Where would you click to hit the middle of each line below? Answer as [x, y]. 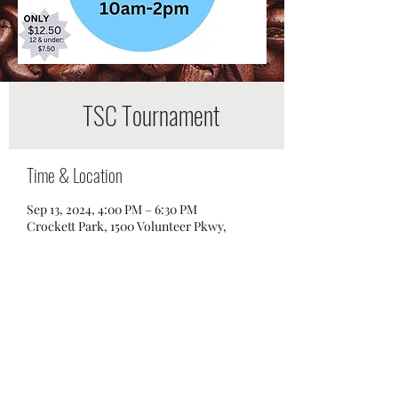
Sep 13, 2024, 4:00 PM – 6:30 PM [112, 209]
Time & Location [75, 175]
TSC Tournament [151, 115]
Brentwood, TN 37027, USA [100, 243]
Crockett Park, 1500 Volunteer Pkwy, [127, 226]
